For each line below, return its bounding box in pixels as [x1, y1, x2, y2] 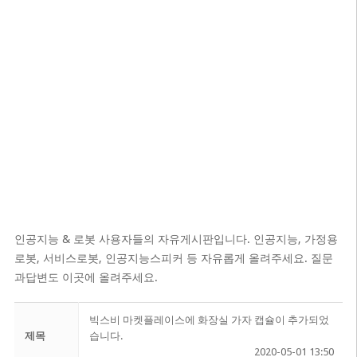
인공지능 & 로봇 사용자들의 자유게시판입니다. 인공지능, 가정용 [14, 233, 338, 245]
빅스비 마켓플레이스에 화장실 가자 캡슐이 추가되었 [88, 314, 329, 326]
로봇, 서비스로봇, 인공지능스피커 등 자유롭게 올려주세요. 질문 [14, 252, 333, 265]
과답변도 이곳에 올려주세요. [14, 271, 158, 284]
